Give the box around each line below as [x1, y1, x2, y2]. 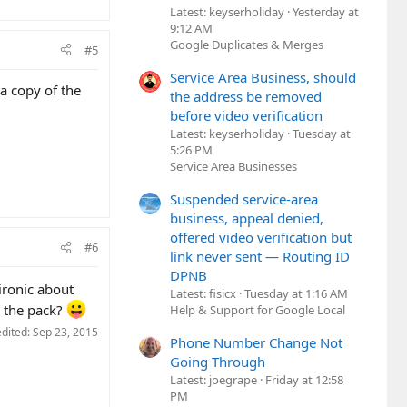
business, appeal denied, [170, 209, 323, 228]
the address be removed [170, 86, 322, 105]
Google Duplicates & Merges [170, 35, 323, 53]
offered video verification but [170, 228, 352, 247]
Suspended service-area [170, 190, 318, 209]
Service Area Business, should [170, 67, 356, 86]
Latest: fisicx [170, 285, 236, 303]
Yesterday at [293, 3, 359, 20]
